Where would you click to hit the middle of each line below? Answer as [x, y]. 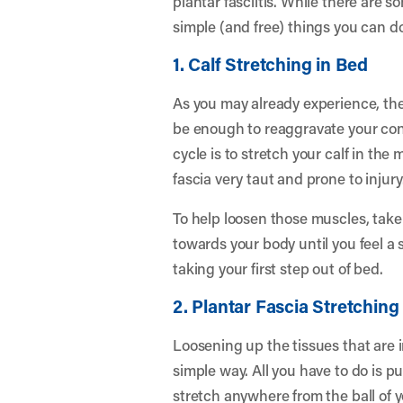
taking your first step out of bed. [278, 268]
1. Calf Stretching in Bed [270, 64]
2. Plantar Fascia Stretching [286, 306]
